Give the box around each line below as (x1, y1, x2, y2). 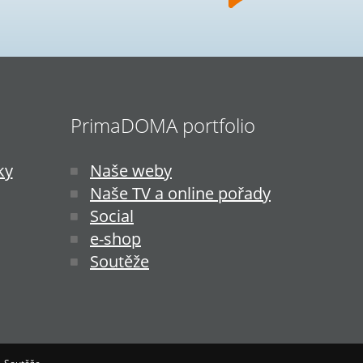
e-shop (90, 227, 141, 250)
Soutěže (90, 250, 149, 272)
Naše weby (90, 159, 172, 181)
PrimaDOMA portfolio (70, 111, 255, 139)
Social (90, 204, 134, 227)
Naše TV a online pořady (90, 181, 271, 204)
